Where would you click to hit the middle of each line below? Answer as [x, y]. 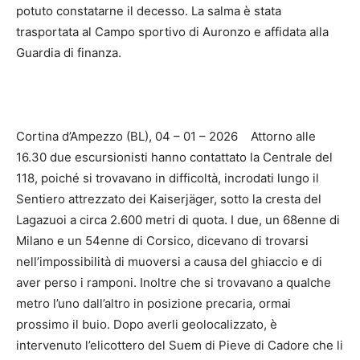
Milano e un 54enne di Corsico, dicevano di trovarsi [162, 241]
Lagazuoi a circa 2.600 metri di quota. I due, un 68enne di [178, 220]
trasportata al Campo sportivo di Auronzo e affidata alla [172, 32]
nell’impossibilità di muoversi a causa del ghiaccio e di [169, 262]
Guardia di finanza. [69, 53]
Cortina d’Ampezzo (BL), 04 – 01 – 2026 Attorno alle [166, 137]
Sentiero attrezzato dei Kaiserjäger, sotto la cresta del [169, 199]
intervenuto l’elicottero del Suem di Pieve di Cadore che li [180, 346]
